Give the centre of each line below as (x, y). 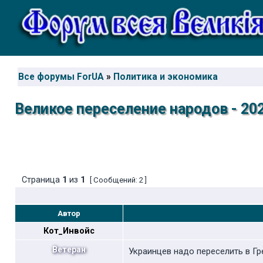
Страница (41, 180)
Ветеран (69, 249)
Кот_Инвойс (69, 231)
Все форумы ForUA (61, 77)
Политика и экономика (166, 77)
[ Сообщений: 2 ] (118, 180)
